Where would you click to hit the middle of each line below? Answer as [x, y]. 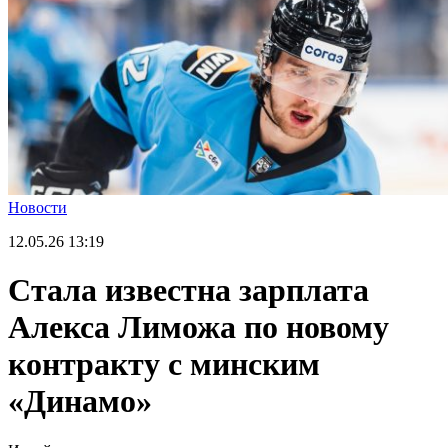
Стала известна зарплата [188, 290]
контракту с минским [164, 364]
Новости [37, 207]
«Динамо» [80, 401]
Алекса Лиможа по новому [198, 327]
